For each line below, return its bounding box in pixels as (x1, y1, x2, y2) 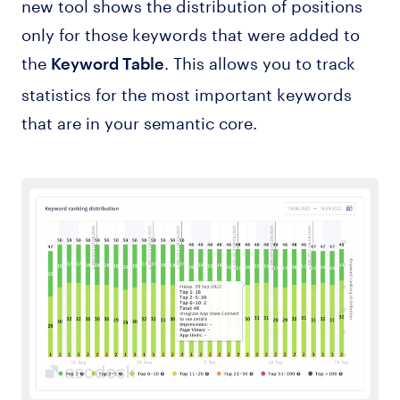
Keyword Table (50, 54, 164, 73)
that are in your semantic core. (21, 108, 262, 134)
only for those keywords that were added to (21, 20, 360, 46)
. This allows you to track (163, 48, 355, 74)
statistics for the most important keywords (21, 79, 352, 105)
